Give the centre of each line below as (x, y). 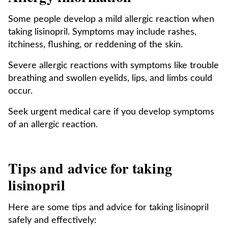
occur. (20, 91)
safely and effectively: (52, 220)
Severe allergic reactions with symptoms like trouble (113, 66)
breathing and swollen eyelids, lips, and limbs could (110, 78)
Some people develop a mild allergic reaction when (111, 19)
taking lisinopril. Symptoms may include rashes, (102, 32)
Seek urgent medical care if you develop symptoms (111, 112)
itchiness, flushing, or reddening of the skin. (95, 45)
